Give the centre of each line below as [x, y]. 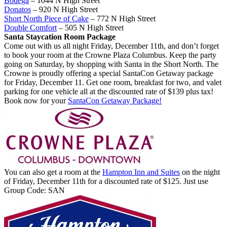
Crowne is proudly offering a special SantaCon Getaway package [109, 73]
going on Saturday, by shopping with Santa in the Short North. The [111, 64]
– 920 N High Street [64, 9]
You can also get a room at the [53, 172]
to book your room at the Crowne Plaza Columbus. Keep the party [110, 55]
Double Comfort [30, 27]
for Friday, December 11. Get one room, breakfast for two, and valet [113, 82]
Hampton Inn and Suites [141, 172]
